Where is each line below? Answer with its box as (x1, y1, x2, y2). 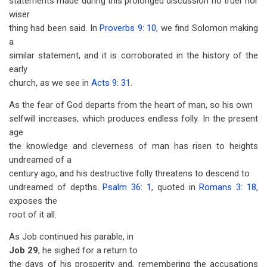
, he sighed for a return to (38, 245, 138, 256)
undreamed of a (9, 154, 72, 165)
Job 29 (9, 245, 38, 256)
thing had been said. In (9, 23, 100, 33)
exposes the (9, 195, 57, 206)
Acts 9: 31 (91, 77, 131, 88)
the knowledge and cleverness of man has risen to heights (9, 141, 258, 151)
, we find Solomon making (156, 23, 259, 33)
